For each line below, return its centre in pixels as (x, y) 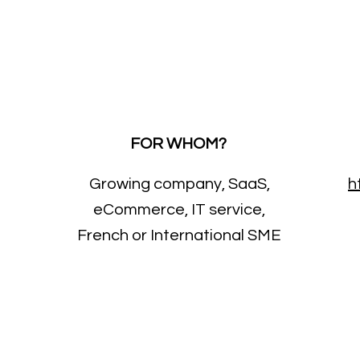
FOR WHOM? (178, 144)
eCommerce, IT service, (179, 210)
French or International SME (179, 235)
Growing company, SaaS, (179, 184)
